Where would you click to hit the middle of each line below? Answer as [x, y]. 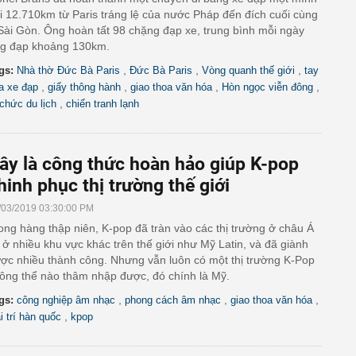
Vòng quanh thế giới [248, 70]
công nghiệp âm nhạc [66, 300]
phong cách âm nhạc [173, 300]
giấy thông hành [84, 87]
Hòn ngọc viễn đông [267, 87]
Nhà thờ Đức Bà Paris [68, 70]
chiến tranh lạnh [103, 104]
